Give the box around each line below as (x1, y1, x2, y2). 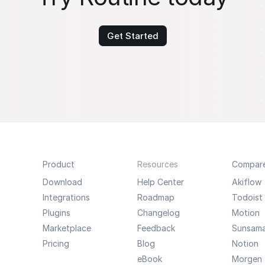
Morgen (231, 254, 262, 264)
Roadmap (137, 192, 174, 202)
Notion (231, 238, 258, 248)
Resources (137, 159, 178, 169)
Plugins (42, 208, 70, 218)
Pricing (42, 238, 69, 248)
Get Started (106, 30, 159, 41)
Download (42, 177, 82, 187)
